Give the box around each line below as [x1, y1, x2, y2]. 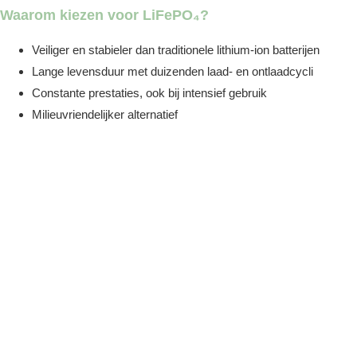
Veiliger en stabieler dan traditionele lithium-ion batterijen [32, 43, 320, 57]
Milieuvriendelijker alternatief [32, 108, 178, 121]
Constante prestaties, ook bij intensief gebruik [32, 86, 267, 100]
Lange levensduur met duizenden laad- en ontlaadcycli [32, 65, 313, 78]
